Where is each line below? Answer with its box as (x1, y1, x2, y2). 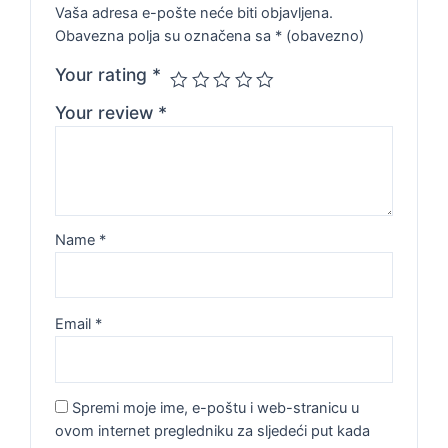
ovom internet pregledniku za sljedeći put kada (55, 422, 371, 441)
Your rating (55, 63, 153, 85)
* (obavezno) (275, 26, 365, 45)
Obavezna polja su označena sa (55, 26, 276, 45)
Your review (55, 101, 159, 123)
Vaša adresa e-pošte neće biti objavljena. (55, 3, 334, 22)
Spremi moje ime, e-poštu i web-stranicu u (72, 399, 360, 418)
